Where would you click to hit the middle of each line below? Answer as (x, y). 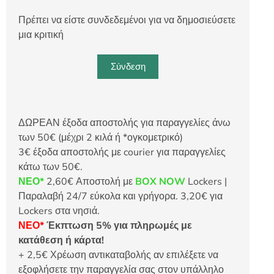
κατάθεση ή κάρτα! (61, 240)
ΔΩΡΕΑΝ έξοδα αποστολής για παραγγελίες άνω (124, 123)
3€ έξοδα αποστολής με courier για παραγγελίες (122, 152)
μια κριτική (41, 35)
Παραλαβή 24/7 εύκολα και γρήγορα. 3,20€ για (120, 196)
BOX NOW (160, 181)
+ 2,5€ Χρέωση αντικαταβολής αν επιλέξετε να (118, 255)
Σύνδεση (128, 66)
